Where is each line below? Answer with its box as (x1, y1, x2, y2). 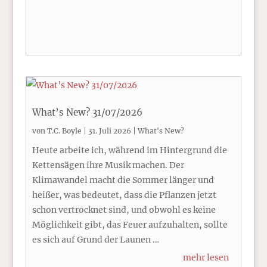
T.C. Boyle (46, 126, 82, 135)
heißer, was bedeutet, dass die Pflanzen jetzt (32, 190, 216, 200)
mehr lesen (183, 252, 229, 263)
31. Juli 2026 (88, 126, 131, 135)
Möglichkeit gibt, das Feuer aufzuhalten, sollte (32, 219, 228, 230)
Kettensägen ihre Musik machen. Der (32, 160, 184, 170)
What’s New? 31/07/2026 (32, 107, 142, 118)
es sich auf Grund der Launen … (32, 234, 159, 245)
